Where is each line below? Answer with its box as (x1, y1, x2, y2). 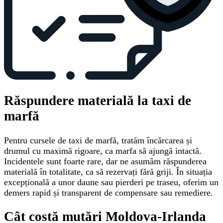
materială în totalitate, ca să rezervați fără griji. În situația (4, 166, 212, 177)
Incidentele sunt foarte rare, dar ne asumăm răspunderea (4, 156, 207, 166)
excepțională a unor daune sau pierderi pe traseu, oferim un (4, 177, 219, 187)
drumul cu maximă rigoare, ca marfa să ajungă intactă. (4, 145, 202, 156)
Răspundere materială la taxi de (4, 93, 191, 109)
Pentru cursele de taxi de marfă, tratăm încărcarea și (4, 135, 192, 145)
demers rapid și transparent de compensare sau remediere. (4, 187, 213, 198)
